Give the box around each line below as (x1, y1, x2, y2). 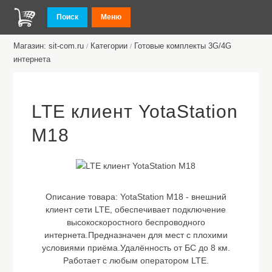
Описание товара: (45, 192, 120, 202)
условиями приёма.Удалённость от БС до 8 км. (41, 243, 230, 253)
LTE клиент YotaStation (32, 101, 239, 121)
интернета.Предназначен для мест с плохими (44, 230, 228, 240)
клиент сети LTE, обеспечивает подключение (46, 205, 226, 214)
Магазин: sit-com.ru (13, 41, 84, 50)
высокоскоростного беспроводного (66, 217, 205, 227)
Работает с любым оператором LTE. (63, 256, 209, 265)
